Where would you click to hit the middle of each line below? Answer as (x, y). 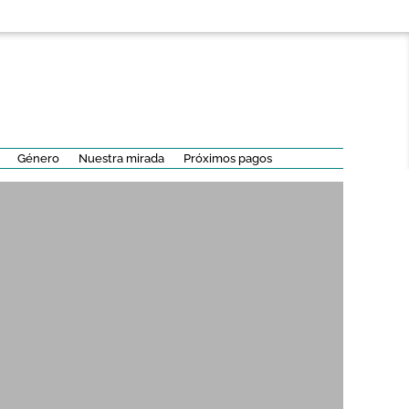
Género (38, 159)
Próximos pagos (227, 159)
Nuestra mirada (121, 159)
